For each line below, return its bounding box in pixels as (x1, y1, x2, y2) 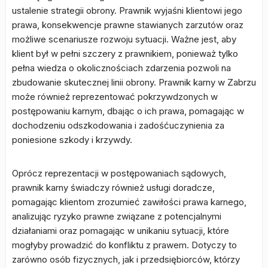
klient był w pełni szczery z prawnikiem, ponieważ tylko (12, 48, 238, 60)
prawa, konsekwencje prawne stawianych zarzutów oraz (12, 19, 243, 31)
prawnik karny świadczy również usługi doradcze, (12, 182, 215, 194)
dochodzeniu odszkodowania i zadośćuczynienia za (12, 120, 224, 132)
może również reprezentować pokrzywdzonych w (12, 91, 218, 103)
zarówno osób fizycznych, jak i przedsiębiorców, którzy (12, 254, 240, 266)
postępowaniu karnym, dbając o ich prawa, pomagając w (12, 105, 244, 117)
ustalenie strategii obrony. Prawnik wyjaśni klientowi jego (12, 5, 242, 17)
